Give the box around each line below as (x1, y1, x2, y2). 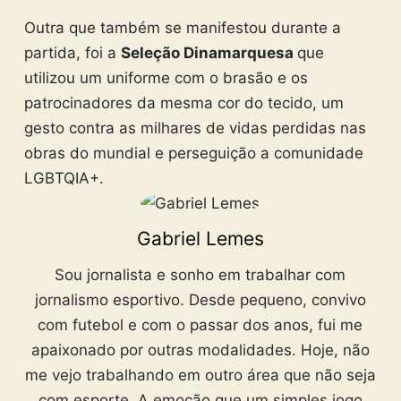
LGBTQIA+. (23, 168, 104, 187)
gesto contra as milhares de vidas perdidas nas (23, 118, 366, 137)
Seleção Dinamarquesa (120, 43, 297, 62)
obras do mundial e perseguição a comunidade (23, 143, 363, 162)
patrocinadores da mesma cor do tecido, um (23, 93, 344, 112)
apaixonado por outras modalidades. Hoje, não (30, 341, 370, 360)
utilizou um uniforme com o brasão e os (23, 68, 308, 87)
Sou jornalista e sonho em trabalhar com (55, 266, 346, 285)
